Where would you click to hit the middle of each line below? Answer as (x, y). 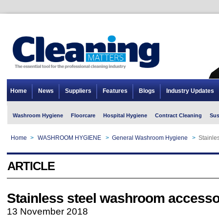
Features (115, 91)
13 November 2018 (47, 211)
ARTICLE (31, 166)
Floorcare (83, 115)
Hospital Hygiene (125, 115)
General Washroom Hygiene (150, 138)
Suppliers (78, 91)
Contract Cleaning (178, 115)
